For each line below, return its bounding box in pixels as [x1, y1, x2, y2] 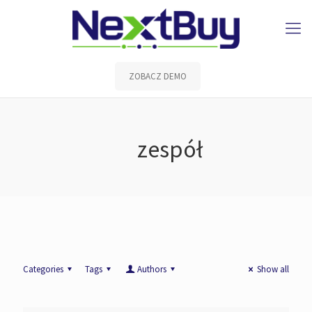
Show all [257, 263, 289, 275]
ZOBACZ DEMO [129, 70, 187, 82]
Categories [23, 263, 63, 275]
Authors [136, 263, 166, 275]
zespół [137, 134, 203, 164]
